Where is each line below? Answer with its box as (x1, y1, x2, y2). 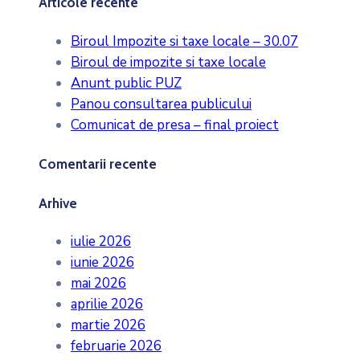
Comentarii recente (39, 156, 157, 173)
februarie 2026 (71, 337, 162, 356)
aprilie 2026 (71, 295, 143, 314)
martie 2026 (71, 316, 145, 335)
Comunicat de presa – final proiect (71, 115, 279, 134)
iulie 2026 (71, 232, 131, 252)
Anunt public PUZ (71, 73, 182, 92)
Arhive (39, 194, 77, 211)
